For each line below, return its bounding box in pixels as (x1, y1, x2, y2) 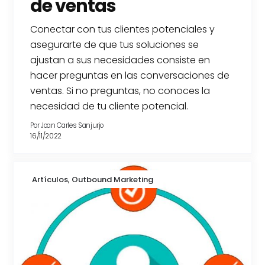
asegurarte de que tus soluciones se (30, 37, 199, 51)
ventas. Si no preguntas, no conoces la (30, 83, 211, 98)
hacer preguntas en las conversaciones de (30, 68, 230, 82)
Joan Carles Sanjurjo (41, 120, 104, 130)
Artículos (32, 173, 69, 185)
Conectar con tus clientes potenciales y (30, 22, 215, 36)
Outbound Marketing (72, 173, 154, 185)
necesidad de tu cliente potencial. (30, 99, 189, 113)
